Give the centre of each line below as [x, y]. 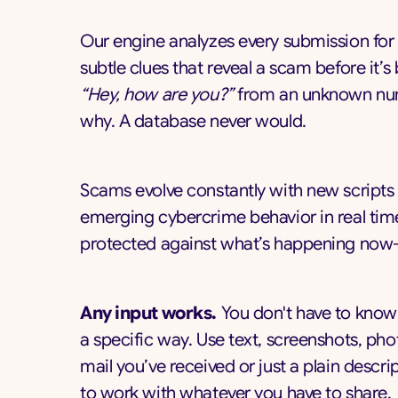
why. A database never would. [193, 121]
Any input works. [148, 313]
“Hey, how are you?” [157, 95]
